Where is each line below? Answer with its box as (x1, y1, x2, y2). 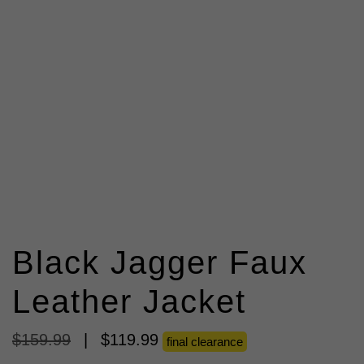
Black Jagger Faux (12, 245, 307, 281)
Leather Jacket (12, 284, 246, 320)
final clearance (167, 335, 243, 349)
